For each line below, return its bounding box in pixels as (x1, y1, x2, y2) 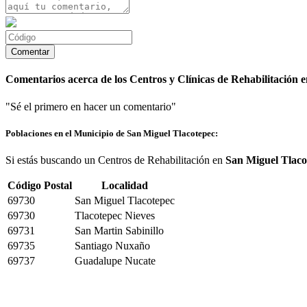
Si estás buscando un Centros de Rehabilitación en (5, 154, 225, 166)
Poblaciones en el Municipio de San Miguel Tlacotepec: (5, 127, 218, 138)
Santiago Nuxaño (75, 240, 150, 251)
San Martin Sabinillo (75, 225, 164, 236)
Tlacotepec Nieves (75, 210, 155, 221)
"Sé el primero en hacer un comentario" (5, 100, 176, 112)
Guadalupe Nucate (75, 255, 156, 267)
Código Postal (8, 180, 72, 191)
